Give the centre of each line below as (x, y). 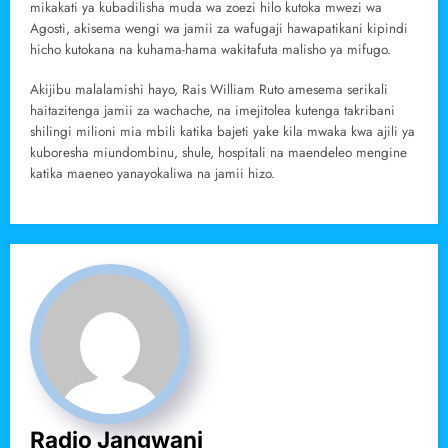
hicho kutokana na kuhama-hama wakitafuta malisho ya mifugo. (210, 50)
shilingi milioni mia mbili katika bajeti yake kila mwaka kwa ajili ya (222, 132)
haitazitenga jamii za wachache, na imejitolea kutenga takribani (212, 111)
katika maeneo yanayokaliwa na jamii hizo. (152, 174)
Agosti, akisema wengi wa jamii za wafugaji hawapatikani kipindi (219, 29)
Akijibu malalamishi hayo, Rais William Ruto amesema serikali (209, 90)
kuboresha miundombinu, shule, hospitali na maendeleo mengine (218, 153)
